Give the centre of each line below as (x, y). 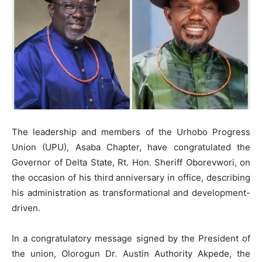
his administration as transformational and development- (131, 193)
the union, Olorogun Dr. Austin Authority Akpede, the (131, 254)
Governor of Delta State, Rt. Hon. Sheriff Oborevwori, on (131, 163)
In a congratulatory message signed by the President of (131, 239)
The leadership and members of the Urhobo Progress (131, 132)
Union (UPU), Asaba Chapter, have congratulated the (131, 147)
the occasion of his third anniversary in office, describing (131, 178)
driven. (26, 208)
